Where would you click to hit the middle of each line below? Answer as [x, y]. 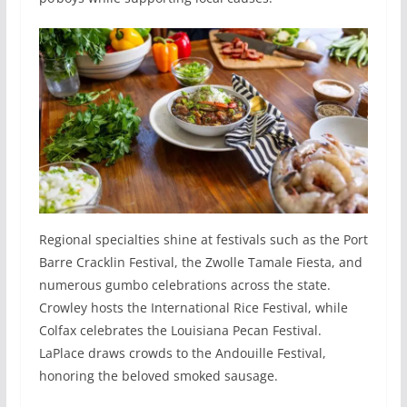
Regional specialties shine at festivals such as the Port [203, 239]
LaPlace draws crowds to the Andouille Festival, [182, 352]
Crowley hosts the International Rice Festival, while [193, 307]
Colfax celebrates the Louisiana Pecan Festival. [180, 330]
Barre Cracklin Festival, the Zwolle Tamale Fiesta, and [200, 262]
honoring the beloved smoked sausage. [158, 375]
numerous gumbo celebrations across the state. [184, 284]
